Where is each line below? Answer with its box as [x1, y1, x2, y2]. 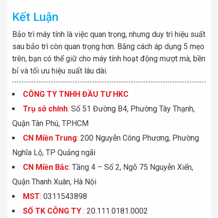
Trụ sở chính [23, 104, 68, 113]
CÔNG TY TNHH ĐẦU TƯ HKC [23, 90, 128, 99]
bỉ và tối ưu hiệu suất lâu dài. [12, 66, 108, 75]
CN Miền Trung [23, 133, 77, 143]
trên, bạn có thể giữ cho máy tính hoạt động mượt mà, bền [12, 54, 205, 63]
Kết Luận [12, 10, 58, 24]
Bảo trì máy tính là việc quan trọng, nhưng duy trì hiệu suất [12, 30, 205, 39]
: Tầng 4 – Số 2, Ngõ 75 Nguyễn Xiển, [69, 163, 193, 172]
